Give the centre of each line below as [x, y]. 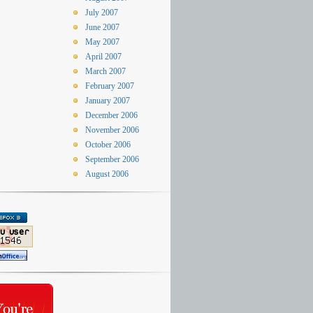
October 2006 [108, 145]
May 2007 [102, 42]
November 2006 [112, 130]
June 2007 [102, 27]
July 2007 [102, 13]
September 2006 [112, 159]
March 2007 [105, 71]
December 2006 [111, 115]
